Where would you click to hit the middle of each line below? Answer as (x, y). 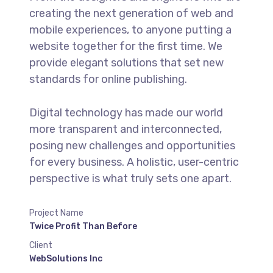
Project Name (56, 213)
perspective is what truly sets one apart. (130, 179)
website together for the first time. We (126, 47)
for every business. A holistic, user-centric (134, 162)
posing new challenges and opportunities (132, 146)
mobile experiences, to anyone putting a (130, 30)
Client (41, 246)
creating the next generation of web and (131, 14)
